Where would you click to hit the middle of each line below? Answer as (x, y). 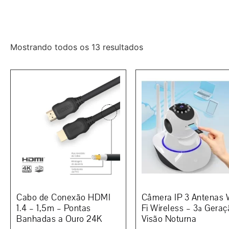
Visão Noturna (169, 219)
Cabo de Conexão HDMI (63, 197)
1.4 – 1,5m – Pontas (54, 208)
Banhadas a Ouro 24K (59, 219)
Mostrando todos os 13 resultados (77, 47)
